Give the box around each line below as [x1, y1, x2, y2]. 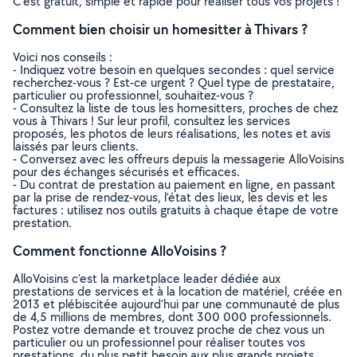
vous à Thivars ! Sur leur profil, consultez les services [13, 112, 290, 129]
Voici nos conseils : [13, 49, 112, 65]
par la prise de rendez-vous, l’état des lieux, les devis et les [13, 189, 328, 206]
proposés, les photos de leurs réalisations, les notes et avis [13, 125, 331, 142]
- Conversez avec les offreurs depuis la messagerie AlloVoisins [13, 151, 344, 167]
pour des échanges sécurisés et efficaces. [13, 163, 240, 180]
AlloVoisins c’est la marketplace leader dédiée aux [13, 270, 280, 287]
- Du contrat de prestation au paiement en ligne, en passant [13, 176, 335, 193]
